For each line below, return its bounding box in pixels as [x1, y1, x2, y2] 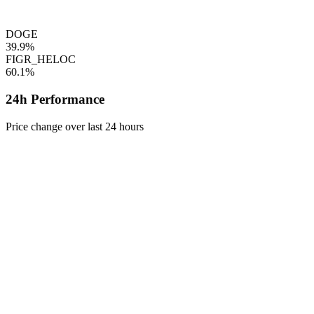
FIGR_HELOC [6, 53, 76, 66]
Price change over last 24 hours [6, 120, 144, 132]
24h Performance [6, 91, 104, 107]
